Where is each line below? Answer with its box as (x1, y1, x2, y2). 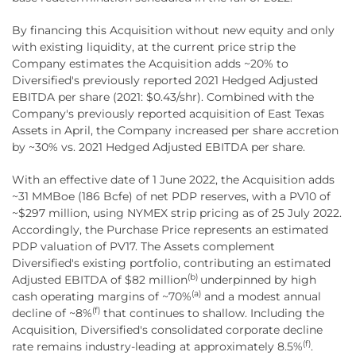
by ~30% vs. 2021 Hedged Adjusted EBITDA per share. (12, 139, 305, 154)
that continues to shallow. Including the (100, 305, 324, 320)
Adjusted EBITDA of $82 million (12, 272, 188, 287)
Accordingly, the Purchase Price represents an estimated (12, 222, 328, 237)
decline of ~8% (12, 305, 92, 320)
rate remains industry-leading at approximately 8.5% (12, 339, 303, 354)
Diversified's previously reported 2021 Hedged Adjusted (12, 72, 318, 87)
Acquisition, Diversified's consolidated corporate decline (12, 322, 323, 337)
